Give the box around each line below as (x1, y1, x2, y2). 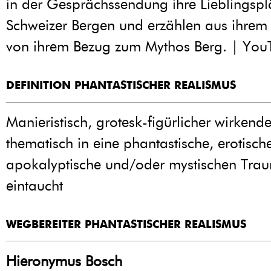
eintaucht (6, 176, 63, 194)
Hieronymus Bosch (6, 252, 122, 270)
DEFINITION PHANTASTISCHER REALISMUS (6, 79, 236, 93)
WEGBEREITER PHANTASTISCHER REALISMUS (6, 217, 246, 231)
